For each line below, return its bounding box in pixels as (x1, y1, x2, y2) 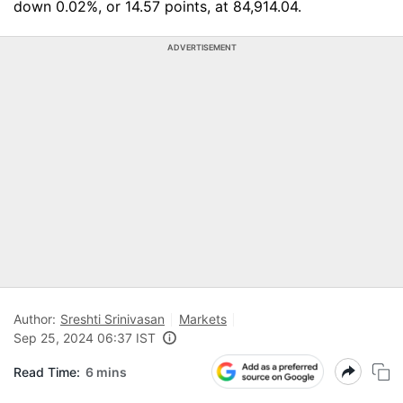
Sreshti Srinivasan (60, 311, 165, 327)
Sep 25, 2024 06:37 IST (13, 330, 156, 345)
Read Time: (13, 363, 80, 380)
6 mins (85, 363, 127, 380)
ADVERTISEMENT (166, 42, 237, 52)
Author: (13, 311, 56, 327)
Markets (179, 311, 227, 327)
